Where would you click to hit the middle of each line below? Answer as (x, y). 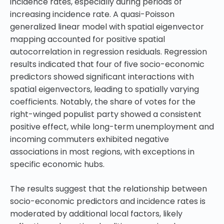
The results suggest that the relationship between (108, 189)
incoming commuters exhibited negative (89, 139)
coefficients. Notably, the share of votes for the (103, 102)
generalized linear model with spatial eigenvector (107, 27)
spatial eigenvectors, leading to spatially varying (104, 89)
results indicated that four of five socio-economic (107, 64)
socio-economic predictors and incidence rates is (108, 201)
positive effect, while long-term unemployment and (112, 127)
